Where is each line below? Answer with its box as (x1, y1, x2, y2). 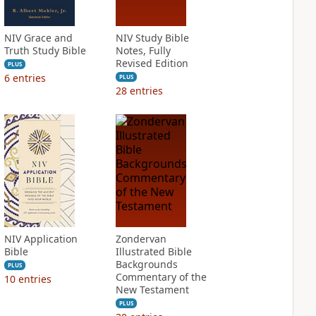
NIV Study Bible (115, 31, 189, 44)
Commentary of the (115, 270, 207, 284)
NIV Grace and (4, 31, 73, 44)
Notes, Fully (115, 44, 171, 57)
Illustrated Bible (115, 245, 192, 258)
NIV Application (4, 232, 78, 245)
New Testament (115, 283, 189, 296)
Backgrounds (115, 257, 178, 271)
